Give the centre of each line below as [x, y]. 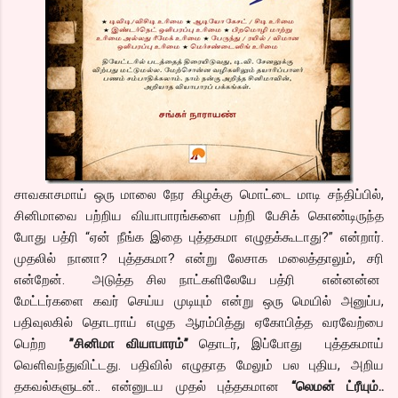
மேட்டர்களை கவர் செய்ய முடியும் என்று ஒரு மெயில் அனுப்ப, [199, 301]
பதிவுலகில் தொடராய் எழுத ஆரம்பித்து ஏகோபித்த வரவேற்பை [199, 322]
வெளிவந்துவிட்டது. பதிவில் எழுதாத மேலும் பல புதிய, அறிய [199, 365]
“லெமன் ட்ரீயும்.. [338, 386]
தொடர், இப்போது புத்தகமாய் [286, 343]
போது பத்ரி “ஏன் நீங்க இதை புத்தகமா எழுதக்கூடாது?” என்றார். [199, 237]
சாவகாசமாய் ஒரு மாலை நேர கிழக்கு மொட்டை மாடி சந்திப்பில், [199, 194]
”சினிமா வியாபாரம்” [128, 343]
